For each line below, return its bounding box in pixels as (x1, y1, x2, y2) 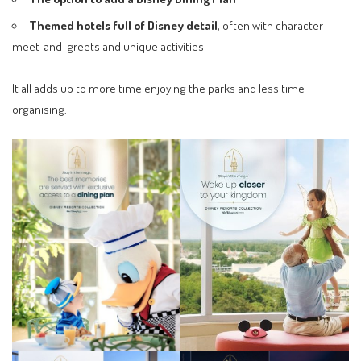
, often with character (218, 17, 324, 34)
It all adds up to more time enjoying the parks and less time (12, 79, 305, 96)
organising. (12, 100, 67, 117)
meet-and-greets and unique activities (12, 38, 204, 55)
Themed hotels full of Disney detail (29, 17, 218, 34)
